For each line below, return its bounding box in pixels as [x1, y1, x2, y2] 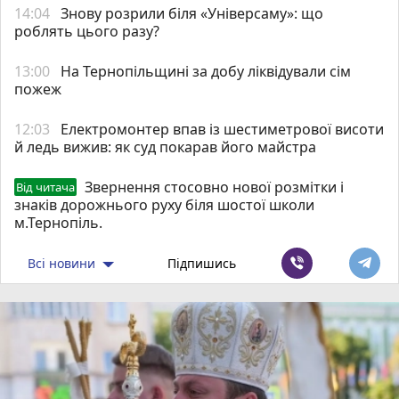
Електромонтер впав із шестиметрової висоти [61, 118, 384, 139]
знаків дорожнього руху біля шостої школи [14, 194, 314, 215]
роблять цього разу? [14, 20, 159, 41]
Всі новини [28, 254, 100, 272]
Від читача [16, 178, 75, 195]
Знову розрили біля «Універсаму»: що [61, 3, 323, 23]
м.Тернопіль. [14, 212, 102, 232]
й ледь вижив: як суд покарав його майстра [14, 136, 316, 157]
